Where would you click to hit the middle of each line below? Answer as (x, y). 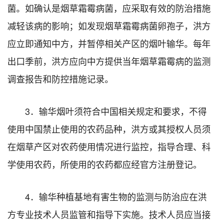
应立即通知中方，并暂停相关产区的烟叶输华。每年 (109, 43)
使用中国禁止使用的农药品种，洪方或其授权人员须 (109, 128)
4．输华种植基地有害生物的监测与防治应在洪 (116, 196)
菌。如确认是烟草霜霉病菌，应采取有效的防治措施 (109, 8)
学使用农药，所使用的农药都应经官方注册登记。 (105, 164)
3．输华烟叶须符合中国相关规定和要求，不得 (116, 111)
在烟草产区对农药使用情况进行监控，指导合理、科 (109, 146)
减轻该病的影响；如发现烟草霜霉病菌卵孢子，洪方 (109, 25)
